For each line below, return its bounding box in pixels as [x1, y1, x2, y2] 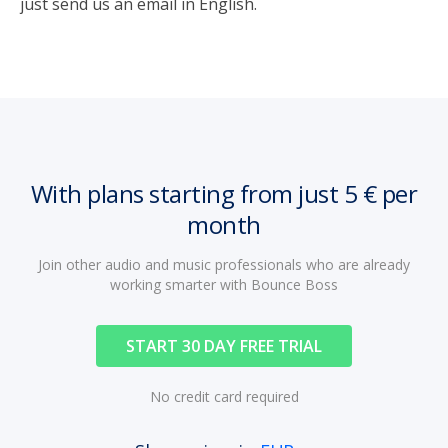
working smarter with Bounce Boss [110, 275, 338, 294]
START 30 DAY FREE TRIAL [126, 335, 322, 357]
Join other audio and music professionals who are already [38, 255, 410, 274]
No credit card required [149, 387, 299, 406]
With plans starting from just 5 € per [30, 177, 418, 210]
